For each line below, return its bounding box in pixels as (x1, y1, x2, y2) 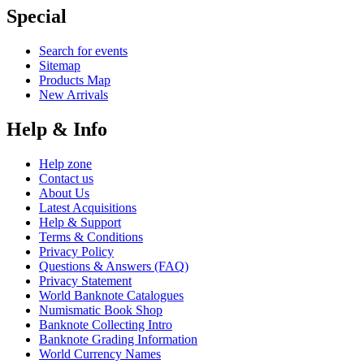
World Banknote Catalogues (39, 288, 184, 303)
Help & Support (39, 215, 121, 230)
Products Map (39, 73, 110, 88)
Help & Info (6, 119, 107, 141)
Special (6, 6, 67, 28)
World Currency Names (39, 347, 161, 362)
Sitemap (39, 58, 80, 73)
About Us (39, 186, 89, 201)
